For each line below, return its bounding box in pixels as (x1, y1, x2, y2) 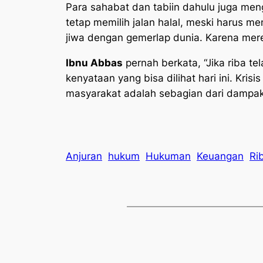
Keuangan (197, 150, 244, 162)
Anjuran (66, 150, 102, 162)
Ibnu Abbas (66, 56, 123, 69)
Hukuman (146, 150, 191, 162)
